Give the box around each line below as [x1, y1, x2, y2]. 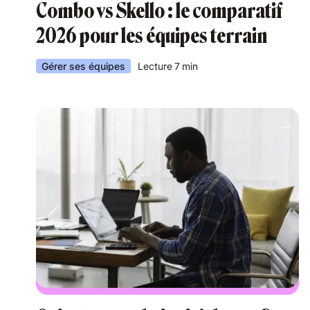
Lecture [138, 60, 172, 72]
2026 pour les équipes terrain [36, 24, 267, 48]
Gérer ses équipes [42, 60, 125, 72]
